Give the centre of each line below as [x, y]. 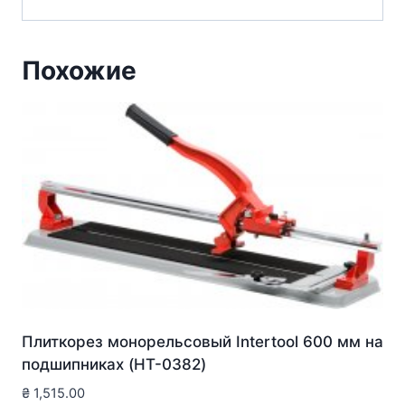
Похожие [79, 71]
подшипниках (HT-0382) [114, 364]
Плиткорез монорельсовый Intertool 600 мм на [202, 341]
